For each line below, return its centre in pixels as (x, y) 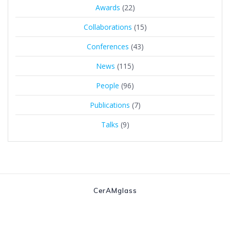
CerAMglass (115, 190)
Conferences (108, 46)
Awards (108, 7)
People (108, 85)
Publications (110, 105)
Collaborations (108, 27)
